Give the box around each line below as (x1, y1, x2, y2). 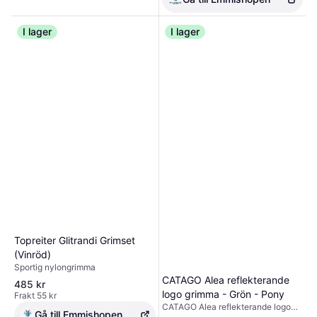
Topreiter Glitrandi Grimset (14, 234, 135, 247)
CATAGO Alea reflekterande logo (161, 301, 291, 313)
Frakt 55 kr (14, 290, 57, 301)
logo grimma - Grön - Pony (161, 288, 284, 301)
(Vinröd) (14, 248, 51, 261)
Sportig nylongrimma (14, 262, 96, 273)
